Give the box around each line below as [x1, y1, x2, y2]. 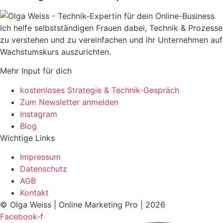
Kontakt [20, 188, 49, 198]
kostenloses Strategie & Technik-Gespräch [20, 85, 179, 95]
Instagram [20, 109, 57, 119]
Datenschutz [20, 164, 67, 174]
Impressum [20, 152, 61, 162]
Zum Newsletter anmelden [20, 97, 118, 107]
